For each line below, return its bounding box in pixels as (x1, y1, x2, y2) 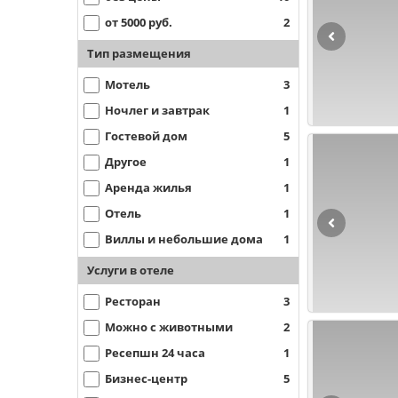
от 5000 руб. (105, 14, 172, 30)
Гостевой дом (105, 128, 187, 144)
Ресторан (105, 293, 161, 309)
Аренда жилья (105, 179, 192, 195)
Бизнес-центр (105, 370, 187, 386)
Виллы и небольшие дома (105, 231, 263, 247)
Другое (105, 154, 147, 170)
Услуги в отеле (87, 262, 174, 278)
